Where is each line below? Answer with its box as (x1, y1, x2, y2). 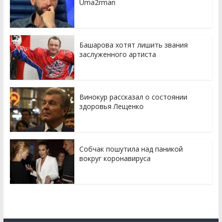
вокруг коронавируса (79, 153, 151, 163)
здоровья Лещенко (79, 101, 144, 111)
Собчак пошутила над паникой (79, 144, 183, 154)
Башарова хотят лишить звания (79, 40, 188, 50)
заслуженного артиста (79, 49, 156, 59)
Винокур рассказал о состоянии (79, 92, 187, 102)
